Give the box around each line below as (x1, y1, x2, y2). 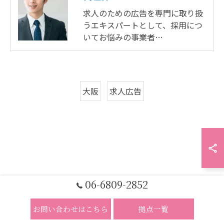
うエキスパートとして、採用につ (83, 19, 202, 31)
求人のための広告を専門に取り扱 (83, 7, 203, 19)
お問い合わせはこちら (33, 203, 108, 214)
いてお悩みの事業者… (83, 31, 163, 43)
